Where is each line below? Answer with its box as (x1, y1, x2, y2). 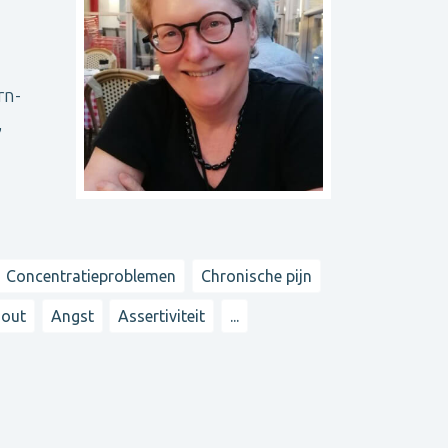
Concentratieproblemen (6, 266, 177, 285)
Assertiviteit (118, 307, 206, 326)
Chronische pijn (200, 266, 312, 285)
